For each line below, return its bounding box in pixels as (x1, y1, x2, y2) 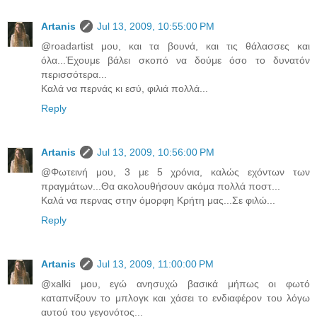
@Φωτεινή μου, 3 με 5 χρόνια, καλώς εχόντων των (41, 166, 310, 178)
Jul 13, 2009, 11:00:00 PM (97, 258, 214, 270)
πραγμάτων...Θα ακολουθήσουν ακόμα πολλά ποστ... (41, 180, 280, 192)
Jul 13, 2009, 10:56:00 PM (97, 146, 214, 158)
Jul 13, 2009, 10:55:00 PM (97, 21, 214, 32)
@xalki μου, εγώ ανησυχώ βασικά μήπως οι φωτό (41, 277, 310, 289)
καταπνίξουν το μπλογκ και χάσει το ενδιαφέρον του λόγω (41, 292, 310, 304)
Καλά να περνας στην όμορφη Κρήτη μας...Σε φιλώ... (41, 194, 275, 206)
